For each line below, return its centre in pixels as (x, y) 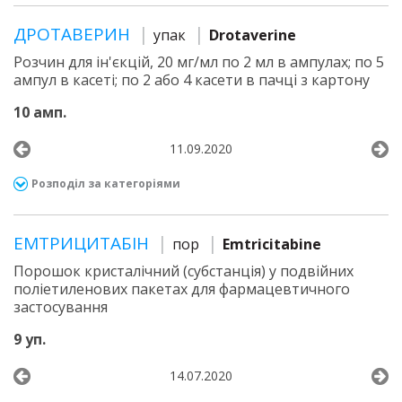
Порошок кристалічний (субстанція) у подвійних (184, 271)
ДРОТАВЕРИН (74, 34)
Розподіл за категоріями (106, 184)
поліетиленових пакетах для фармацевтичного (182, 289)
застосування (61, 307)
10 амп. (40, 112)
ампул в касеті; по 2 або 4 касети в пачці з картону (192, 80)
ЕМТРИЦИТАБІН (83, 243)
